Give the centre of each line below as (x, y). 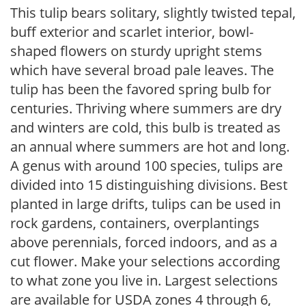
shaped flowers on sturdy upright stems (136, 51)
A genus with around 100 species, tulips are (147, 166)
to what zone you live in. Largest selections (144, 280)
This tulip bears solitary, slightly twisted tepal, (153, 13)
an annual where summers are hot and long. (150, 147)
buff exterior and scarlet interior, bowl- (132, 32)
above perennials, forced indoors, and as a (144, 242)
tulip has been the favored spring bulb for (141, 89)
